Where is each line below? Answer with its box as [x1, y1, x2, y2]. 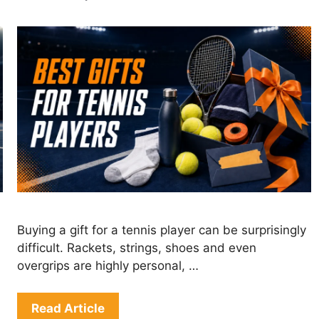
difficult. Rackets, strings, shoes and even [17, 240, 257, 255]
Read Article [31, 301, 105, 316]
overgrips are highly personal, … [17, 258, 199, 273]
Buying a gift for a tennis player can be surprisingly [17, 222, 307, 237]
